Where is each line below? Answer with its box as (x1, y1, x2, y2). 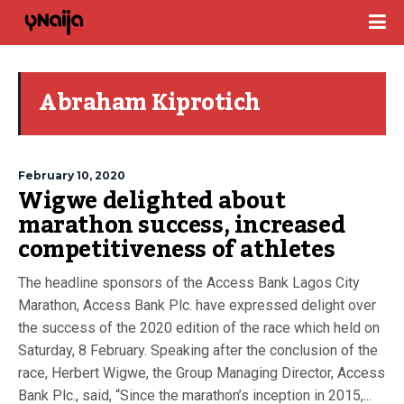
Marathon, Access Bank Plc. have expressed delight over (18, 297, 376, 314)
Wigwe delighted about (18, 179, 286, 224)
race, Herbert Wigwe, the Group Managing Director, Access (18, 364, 385, 381)
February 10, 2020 (18, 169, 125, 182)
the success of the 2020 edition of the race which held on (18, 319, 380, 336)
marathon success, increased (18, 203, 345, 248)
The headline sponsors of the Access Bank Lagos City (18, 274, 360, 291)
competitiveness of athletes (18, 227, 335, 272)
